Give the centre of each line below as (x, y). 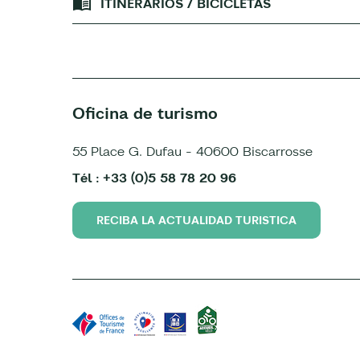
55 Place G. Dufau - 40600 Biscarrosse (192, 151)
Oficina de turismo (145, 112)
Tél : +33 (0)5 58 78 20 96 (154, 177)
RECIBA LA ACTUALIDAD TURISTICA (196, 220)
